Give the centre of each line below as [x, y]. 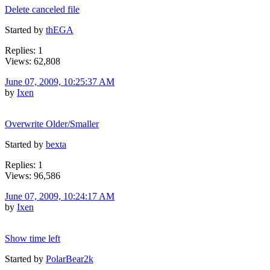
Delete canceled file [42, 9]
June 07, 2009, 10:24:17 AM [60, 196]
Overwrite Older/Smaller [52, 124]
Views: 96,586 [33, 175]
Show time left [33, 238]
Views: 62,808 [33, 61]
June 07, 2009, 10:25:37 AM [60, 81]
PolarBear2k [70, 259]
